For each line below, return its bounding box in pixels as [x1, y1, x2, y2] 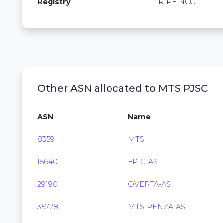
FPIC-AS [128, 157, 158, 166]
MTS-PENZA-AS [128, 202, 185, 211]
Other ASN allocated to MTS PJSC [37, 82, 208, 94]
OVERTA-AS [128, 180, 171, 189]
